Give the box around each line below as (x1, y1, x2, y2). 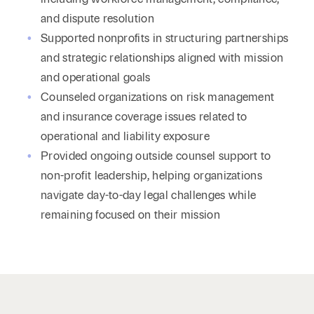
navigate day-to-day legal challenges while (41, 189, 257, 202)
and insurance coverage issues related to (41, 110, 247, 123)
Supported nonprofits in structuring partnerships (41, 32, 289, 45)
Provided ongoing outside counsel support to (41, 149, 271, 163)
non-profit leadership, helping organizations (41, 169, 263, 182)
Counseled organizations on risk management (41, 90, 275, 104)
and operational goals (41, 71, 154, 84)
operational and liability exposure (41, 130, 213, 143)
